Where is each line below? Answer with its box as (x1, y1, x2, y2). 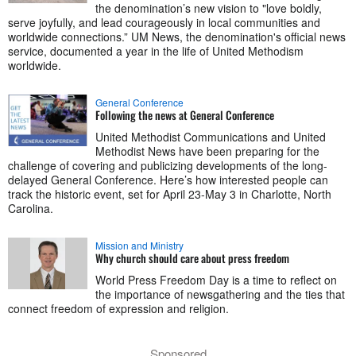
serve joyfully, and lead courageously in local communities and (8, 14, 320, 30)
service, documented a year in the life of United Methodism (8, 42, 304, 59)
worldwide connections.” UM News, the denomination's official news (8, 28, 346, 44)
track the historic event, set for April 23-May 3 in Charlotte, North (8, 185, 331, 202)
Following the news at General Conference (95, 106, 274, 123)
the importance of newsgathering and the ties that (95, 285, 345, 302)
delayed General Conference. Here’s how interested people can (8, 171, 328, 188)
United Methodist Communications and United (95, 128, 326, 145)
